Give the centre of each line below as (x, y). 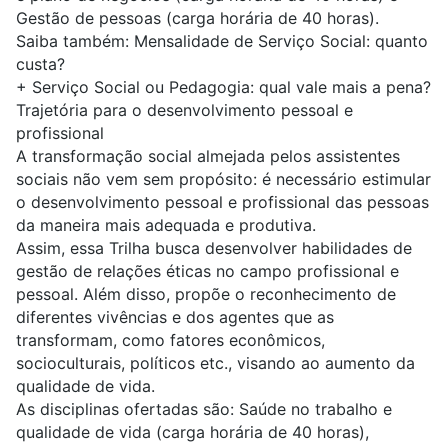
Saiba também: (75, 41)
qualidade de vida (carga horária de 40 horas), (192, 432)
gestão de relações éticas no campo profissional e (207, 271)
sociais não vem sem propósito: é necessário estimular (223, 179)
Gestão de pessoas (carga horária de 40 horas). (197, 18)
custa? (40, 64)
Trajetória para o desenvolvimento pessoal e (184, 110)
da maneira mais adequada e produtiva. (166, 225)
